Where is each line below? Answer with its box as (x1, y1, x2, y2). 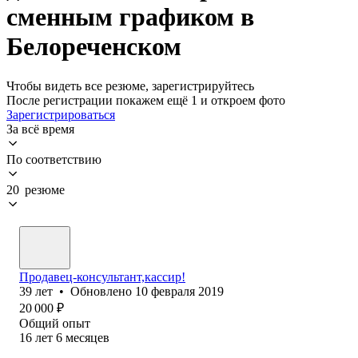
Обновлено (70, 284, 135, 298)
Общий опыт (19, 316, 90, 330)
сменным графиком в (6, 2, 254, 32)
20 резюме (6, 182, 65, 197)
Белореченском (6, 32, 181, 62)
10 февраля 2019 (135, 284, 224, 298)
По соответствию (6, 152, 101, 166)
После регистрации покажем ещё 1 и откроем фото (6, 93, 285, 107)
